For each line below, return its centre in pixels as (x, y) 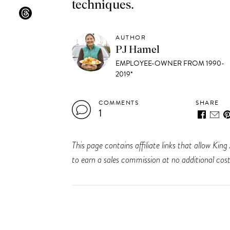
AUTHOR (131, 37)
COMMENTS (119, 103)
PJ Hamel (138, 50)
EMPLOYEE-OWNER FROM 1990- (170, 63)
